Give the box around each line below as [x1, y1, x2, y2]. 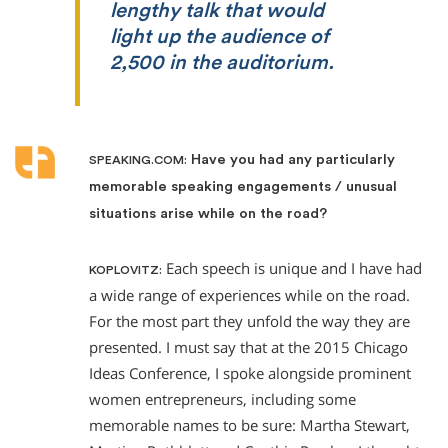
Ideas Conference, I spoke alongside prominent [89, 364, 411, 384]
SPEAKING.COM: [89, 154, 187, 167]
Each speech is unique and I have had [162, 259, 422, 279]
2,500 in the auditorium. [110, 52, 334, 73]
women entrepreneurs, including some [89, 390, 356, 410]
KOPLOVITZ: [89, 264, 162, 277]
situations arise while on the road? [89, 206, 327, 222]
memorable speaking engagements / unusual [89, 179, 397, 195]
